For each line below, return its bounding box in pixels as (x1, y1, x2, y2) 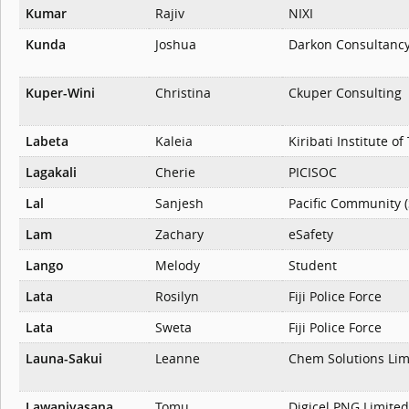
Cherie (155, 163, 195, 182)
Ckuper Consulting (288, 84, 402, 102)
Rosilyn (155, 288, 199, 306)
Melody (155, 257, 200, 275)
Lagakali (26, 163, 77, 182)
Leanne (155, 350, 200, 368)
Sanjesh (155, 194, 204, 213)
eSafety (288, 225, 333, 244)
